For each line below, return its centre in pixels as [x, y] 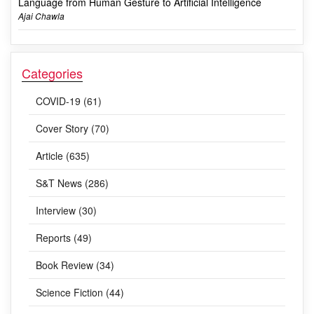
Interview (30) [66, 210]
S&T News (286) [72, 183]
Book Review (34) [75, 265]
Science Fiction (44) [80, 292]
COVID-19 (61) [69, 101]
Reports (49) [64, 237]
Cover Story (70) [73, 128]
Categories [52, 73]
